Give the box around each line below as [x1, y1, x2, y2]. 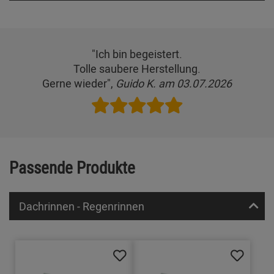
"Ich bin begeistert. [92, 46, 182, 61]
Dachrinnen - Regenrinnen [19, 199, 144, 214]
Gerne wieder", [42, 75, 116, 91]
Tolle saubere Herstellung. [73, 61, 201, 76]
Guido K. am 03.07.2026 [116, 75, 232, 91]
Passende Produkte [9, 155, 135, 179]
